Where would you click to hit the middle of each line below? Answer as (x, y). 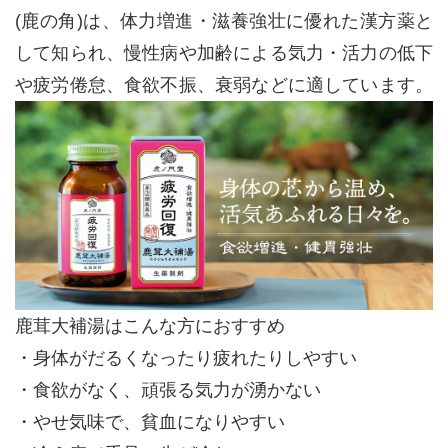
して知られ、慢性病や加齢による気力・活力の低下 (224, 53)
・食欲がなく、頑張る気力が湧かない (168, 390)
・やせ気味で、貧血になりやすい (150, 422)
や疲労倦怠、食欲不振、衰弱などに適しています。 (224, 85)
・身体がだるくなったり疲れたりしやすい (186, 358)
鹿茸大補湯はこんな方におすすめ (150, 326)
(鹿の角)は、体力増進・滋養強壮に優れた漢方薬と (224, 21)
